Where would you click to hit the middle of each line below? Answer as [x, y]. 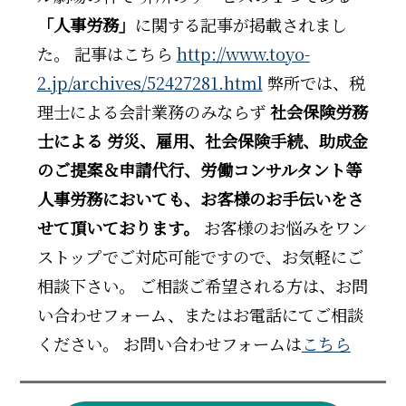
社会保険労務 [319, 112]
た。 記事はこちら [106, 54]
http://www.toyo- [243, 54]
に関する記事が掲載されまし [241, 25]
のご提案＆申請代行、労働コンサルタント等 [199, 170]
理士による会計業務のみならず [153, 112]
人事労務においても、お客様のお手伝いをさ [200, 199]
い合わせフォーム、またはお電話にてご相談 [200, 315]
